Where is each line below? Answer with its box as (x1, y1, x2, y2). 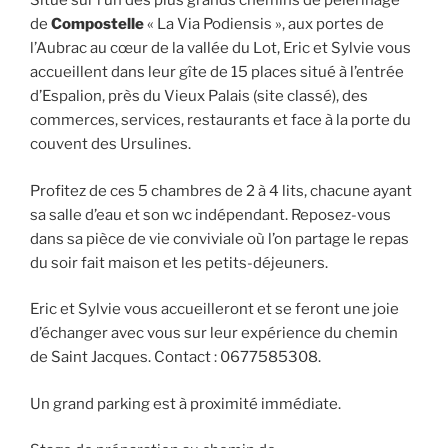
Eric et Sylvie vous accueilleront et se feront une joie (30, 300, 399, 319)
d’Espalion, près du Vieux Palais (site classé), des (30, 87, 368, 106)
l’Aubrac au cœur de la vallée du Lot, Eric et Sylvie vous (30, 39, 411, 58)
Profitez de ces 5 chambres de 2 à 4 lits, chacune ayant (30, 181, 412, 200)
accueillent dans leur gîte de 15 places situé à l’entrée (30, 63, 404, 82)
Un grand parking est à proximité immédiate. (30, 394, 341, 413)
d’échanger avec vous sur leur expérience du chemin (30, 324, 398, 343)
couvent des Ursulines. (30, 135, 191, 154)
